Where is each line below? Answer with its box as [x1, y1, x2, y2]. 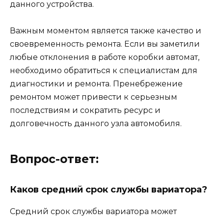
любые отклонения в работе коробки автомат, [10, 52, 199, 62]
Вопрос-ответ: [10, 152, 99, 166]
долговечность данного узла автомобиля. [10, 118, 182, 128]
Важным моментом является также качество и [10, 26, 201, 35]
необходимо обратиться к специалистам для [10, 65, 197, 75]
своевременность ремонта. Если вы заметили [10, 39, 200, 49]
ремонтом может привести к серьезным [10, 92, 177, 102]
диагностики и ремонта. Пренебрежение [10, 79, 183, 88]
